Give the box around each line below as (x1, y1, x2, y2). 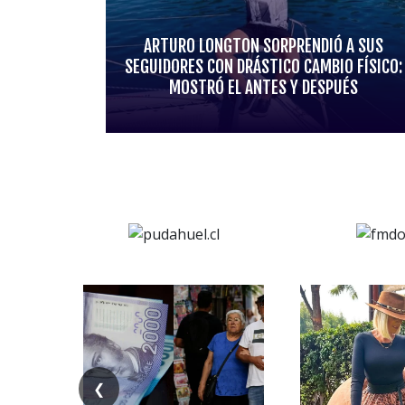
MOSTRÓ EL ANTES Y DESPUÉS (169, 77, 359, 99)
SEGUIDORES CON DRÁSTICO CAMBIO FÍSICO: (125, 56, 403, 79)
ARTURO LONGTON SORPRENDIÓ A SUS (144, 35, 384, 58)
